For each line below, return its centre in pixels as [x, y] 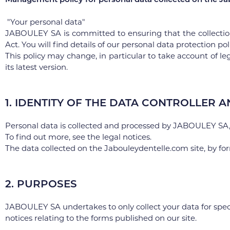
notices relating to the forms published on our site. [101, 218]
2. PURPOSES [41, 184]
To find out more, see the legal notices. [78, 137]
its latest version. [36, 67]
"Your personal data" [45, 22]
